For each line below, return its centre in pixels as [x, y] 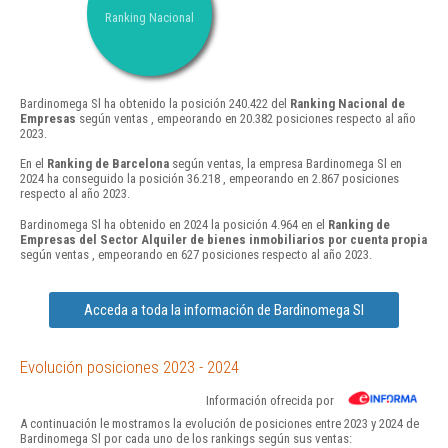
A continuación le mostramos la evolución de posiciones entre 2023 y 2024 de [219, 423]
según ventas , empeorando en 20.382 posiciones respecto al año [246, 119]
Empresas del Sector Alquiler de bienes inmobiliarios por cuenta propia [223, 239]
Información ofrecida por [270, 400]
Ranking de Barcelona [108, 164]
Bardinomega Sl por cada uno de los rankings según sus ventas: [186, 438]
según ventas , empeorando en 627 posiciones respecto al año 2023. [196, 254]
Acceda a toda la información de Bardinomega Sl [224, 309]
